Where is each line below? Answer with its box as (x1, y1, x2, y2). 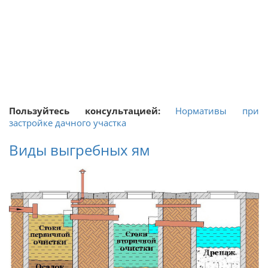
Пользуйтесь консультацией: (9, 105, 160, 117)
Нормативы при (175, 105, 260, 117)
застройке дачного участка (9, 117, 126, 129)
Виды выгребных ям (9, 140, 150, 160)
